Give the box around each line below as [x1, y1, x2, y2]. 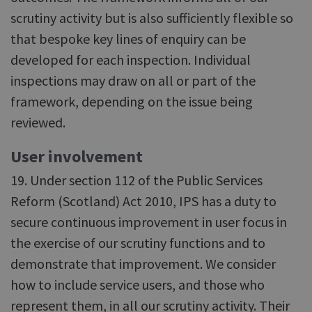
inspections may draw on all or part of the [10, 72, 256, 89]
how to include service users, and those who [10, 276, 265, 293]
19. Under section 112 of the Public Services [10, 171, 263, 189]
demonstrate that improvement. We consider [10, 255, 276, 272]
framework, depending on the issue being [10, 93, 253, 110]
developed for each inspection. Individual [10, 51, 251, 68]
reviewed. [10, 114, 65, 131]
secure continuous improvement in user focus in [10, 213, 287, 231]
